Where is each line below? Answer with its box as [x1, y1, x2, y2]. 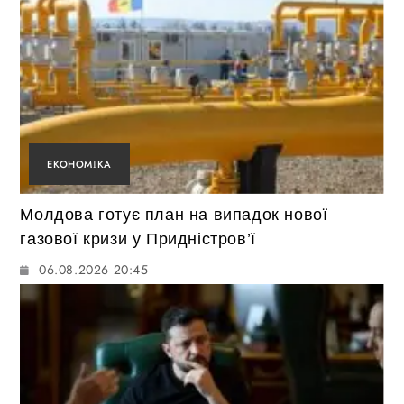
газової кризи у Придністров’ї [20, 230, 256, 249]
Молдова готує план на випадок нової [20, 206, 328, 225]
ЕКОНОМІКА [47, 157, 112, 172]
